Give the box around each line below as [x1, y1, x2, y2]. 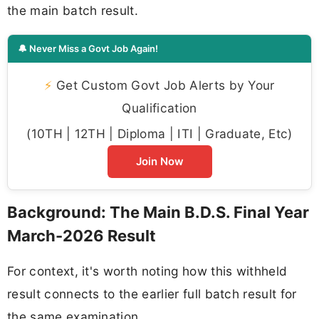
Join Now [135, 154, 184, 168]
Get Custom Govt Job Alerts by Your [52, 77, 275, 93]
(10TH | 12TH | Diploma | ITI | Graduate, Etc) [26, 125, 293, 141]
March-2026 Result [7, 226, 156, 245]
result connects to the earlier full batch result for [7, 286, 297, 302]
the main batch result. [7, 2, 139, 18]
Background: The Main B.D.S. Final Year [7, 202, 309, 221]
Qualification [122, 100, 197, 115]
